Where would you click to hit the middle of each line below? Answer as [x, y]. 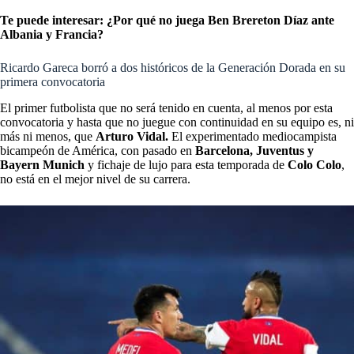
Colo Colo [314, 164]
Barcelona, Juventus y [254, 150]
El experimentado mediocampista [252, 136]
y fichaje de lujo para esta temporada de [186, 164]
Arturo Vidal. [132, 136]
